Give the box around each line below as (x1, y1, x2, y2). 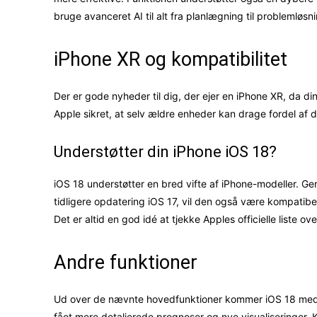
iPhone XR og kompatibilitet (54, 48, 287, 71)
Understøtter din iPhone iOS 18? (54, 143, 277, 161)
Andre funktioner (54, 251, 197, 275)
